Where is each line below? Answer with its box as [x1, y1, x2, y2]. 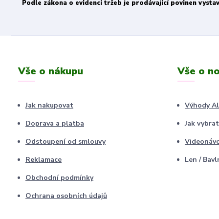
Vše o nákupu [18, 65, 83, 78]
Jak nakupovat [25, 101, 73, 110]
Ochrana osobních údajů [25, 191, 107, 200]
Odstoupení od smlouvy [25, 137, 106, 146]
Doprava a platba [25, 119, 84, 128]
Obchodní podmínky [25, 173, 93, 182]
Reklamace [25, 155, 62, 164]
